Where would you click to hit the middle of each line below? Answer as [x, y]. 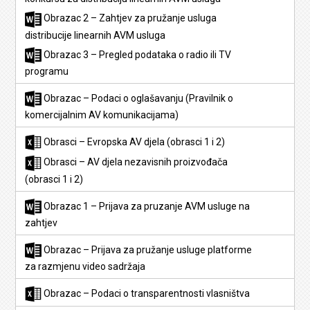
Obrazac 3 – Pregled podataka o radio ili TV [137, 54]
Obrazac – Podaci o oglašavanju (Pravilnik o [138, 98]
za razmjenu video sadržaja [85, 267]
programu [47, 71]
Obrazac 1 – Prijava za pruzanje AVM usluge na [146, 206]
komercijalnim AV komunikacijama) [102, 115]
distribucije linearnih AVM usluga [95, 35]
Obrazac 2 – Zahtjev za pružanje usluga [129, 18]
